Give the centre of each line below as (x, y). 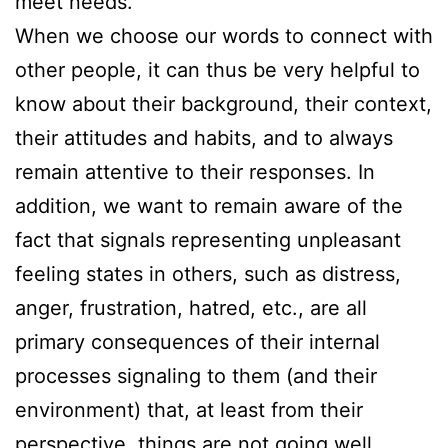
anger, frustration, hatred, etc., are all (191, 307)
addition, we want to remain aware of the (209, 205)
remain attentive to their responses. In (195, 171)
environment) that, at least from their (189, 409)
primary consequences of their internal (197, 341)
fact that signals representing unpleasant (208, 239)
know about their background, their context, (223, 103)
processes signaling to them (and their (196, 375)
